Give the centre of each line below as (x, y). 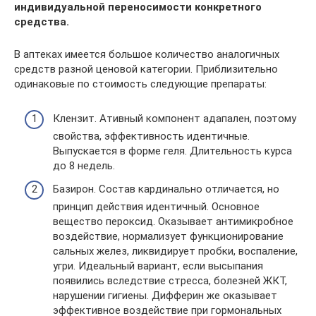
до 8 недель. (84, 165)
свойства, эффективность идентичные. (151, 136)
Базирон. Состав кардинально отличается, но (166, 189)
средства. (42, 22)
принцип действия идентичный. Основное (156, 207)
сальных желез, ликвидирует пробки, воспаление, (175, 251)
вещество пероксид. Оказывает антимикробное (173, 221)
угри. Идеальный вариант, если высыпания (158, 266)
